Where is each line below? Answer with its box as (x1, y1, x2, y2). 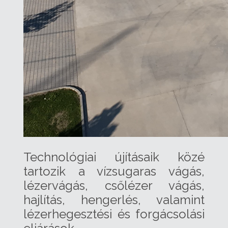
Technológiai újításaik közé (23, 150, 205, 165)
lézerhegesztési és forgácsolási (23, 207, 205, 222)
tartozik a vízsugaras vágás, (23, 164, 205, 179)
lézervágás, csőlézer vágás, (23, 178, 205, 193)
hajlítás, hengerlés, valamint (23, 192, 205, 208)
